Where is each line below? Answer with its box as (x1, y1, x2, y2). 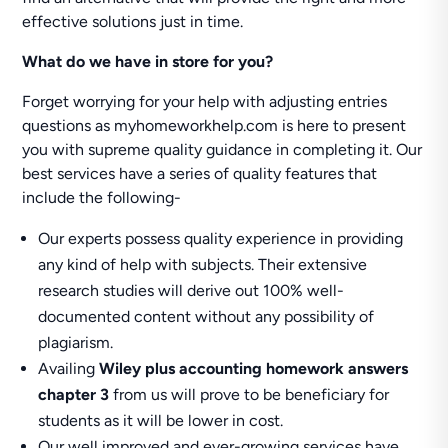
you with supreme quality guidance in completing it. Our (22, 140, 423, 159)
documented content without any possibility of (38, 307, 375, 326)
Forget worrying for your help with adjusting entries (22, 92, 388, 111)
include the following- (22, 188, 182, 207)
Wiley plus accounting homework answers (99, 359, 409, 378)
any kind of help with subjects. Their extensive (38, 255, 368, 274)
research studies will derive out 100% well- (38, 281, 345, 300)
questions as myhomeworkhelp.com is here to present (22, 116, 407, 135)
